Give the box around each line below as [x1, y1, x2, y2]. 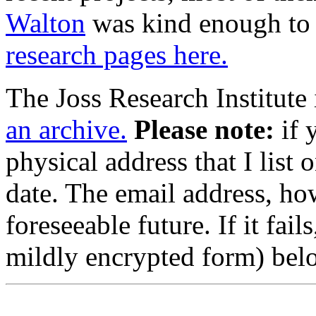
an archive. [6, 114, 127, 145]
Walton [6, 8, 85, 39]
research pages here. [6, 39, 228, 71]
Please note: [134, 114, 274, 145]
